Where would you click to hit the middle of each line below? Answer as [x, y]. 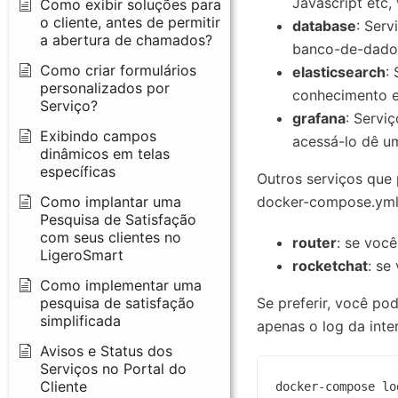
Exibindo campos [98, 135]
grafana [318, 119]
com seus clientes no [111, 237]
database [324, 26]
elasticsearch [338, 72]
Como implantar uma [111, 201]
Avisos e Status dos [106, 350]
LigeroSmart [82, 255]
